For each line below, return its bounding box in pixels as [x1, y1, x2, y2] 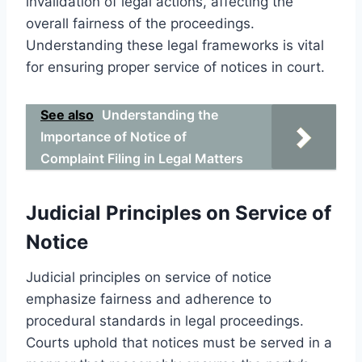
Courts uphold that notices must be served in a [26, 334, 332, 351]
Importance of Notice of [40, 128, 187, 145]
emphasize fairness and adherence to [26, 290, 271, 307]
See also [40, 106, 94, 123]
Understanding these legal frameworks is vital [26, 36, 324, 53]
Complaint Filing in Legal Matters [40, 149, 243, 166]
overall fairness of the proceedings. [26, 15, 255, 32]
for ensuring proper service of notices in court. [26, 58, 325, 75]
